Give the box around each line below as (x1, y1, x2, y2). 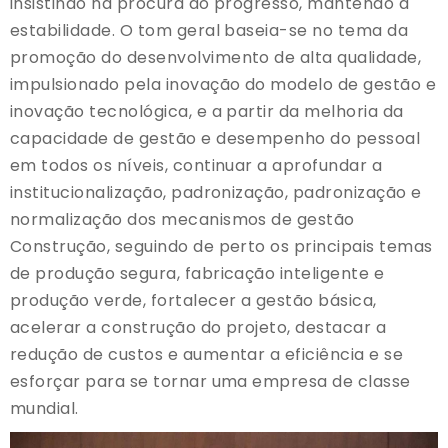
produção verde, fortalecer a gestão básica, (10, 289, 377, 313)
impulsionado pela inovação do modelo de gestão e (10, 73, 437, 97)
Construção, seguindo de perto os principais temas (10, 235, 433, 259)
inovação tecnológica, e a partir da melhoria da (10, 100, 404, 124)
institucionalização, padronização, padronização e (10, 181, 422, 205)
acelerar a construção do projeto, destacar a (10, 316, 387, 340)
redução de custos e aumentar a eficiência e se (10, 343, 404, 367)
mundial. (10, 397, 79, 421)
